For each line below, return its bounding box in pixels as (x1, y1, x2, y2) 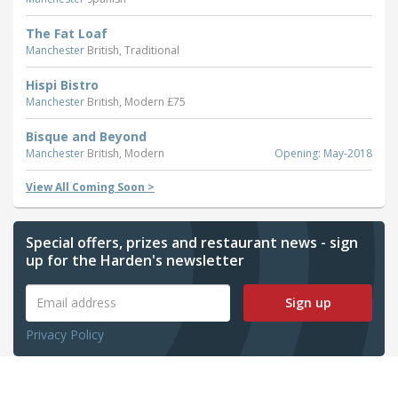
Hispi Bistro (26, 76, 99, 93)
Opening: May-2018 (275, 145, 372, 161)
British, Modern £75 (87, 93, 186, 109)
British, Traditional (87, 42, 179, 58)
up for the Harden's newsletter (26, 250, 244, 270)
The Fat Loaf (26, 24, 107, 42)
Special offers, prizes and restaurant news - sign (26, 232, 358, 252)
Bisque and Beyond (26, 127, 147, 145)
